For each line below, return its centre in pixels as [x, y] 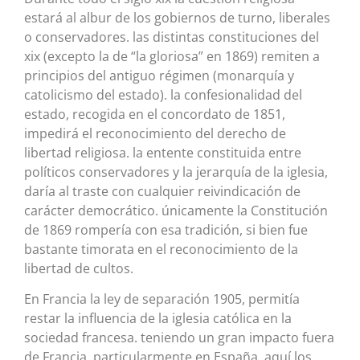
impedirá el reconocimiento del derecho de [155, 133]
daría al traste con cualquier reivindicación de [162, 191]
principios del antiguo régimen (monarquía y [159, 75]
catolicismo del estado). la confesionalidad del [163, 94]
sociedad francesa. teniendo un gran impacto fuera [179, 338]
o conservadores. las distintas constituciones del [172, 37]
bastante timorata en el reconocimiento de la [161, 249]
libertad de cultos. [79, 268]
